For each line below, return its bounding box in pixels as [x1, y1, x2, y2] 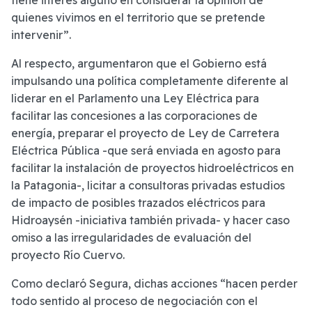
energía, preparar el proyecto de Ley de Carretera [11, 126, 279, 141]
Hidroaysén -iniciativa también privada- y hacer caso [11, 213, 290, 228]
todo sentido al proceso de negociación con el [11, 294, 258, 309]
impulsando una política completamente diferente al [11, 74, 288, 88]
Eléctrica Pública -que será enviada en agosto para [11, 143, 281, 158]
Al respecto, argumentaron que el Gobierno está [11, 56, 267, 71]
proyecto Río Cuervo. [11, 248, 125, 263]
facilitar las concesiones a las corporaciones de [11, 109, 258, 123]
